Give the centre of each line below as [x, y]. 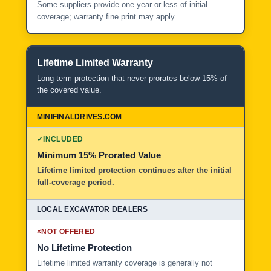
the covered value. [69, 90]
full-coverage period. [76, 182]
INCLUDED [63, 139]
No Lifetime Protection [84, 247]
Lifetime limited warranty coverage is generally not [125, 263]
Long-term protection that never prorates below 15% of [132, 78]
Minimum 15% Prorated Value [99, 155]
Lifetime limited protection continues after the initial [134, 170]
